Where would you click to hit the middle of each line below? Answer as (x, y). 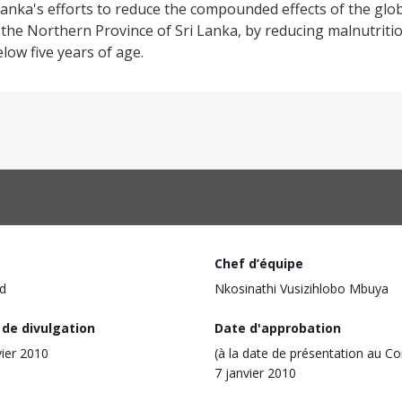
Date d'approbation (278, 328)
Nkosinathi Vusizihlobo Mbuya (301, 288)
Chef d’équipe (259, 263)
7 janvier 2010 (255, 372)
